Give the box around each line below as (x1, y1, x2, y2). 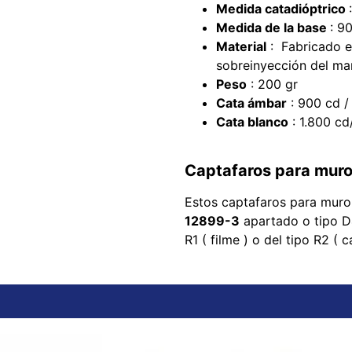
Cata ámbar (215, 94, 287, 111)
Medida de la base (215, 19, 330, 35)
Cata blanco (215, 113, 288, 130)
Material (215, 38, 266, 54)
